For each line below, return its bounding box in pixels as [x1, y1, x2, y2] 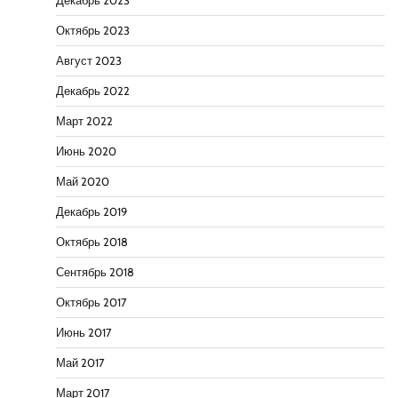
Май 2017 [56, 356, 104, 370]
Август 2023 [56, 54, 122, 68]
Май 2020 [56, 175, 109, 189]
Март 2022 [56, 115, 113, 129]
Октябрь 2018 [56, 235, 128, 250]
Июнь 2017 [56, 326, 111, 340]
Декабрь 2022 [56, 84, 130, 99]
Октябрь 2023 [56, 24, 130, 38]
